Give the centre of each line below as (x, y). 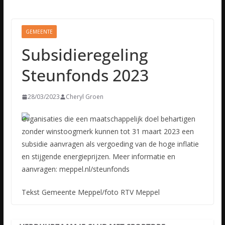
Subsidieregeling (85, 54)
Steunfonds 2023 (85, 75)
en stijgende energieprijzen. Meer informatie (93, 156)
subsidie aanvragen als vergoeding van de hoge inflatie (110, 144)
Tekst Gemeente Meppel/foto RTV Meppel (90, 192)
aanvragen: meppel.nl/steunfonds (75, 169)
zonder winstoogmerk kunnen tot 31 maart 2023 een (107, 131)
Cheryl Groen (84, 97)
